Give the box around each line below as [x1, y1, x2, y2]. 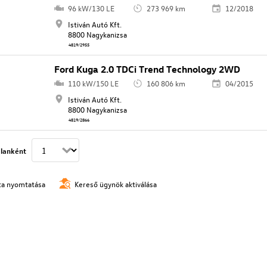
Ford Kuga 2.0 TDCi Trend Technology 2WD [54, 63, 241, 76]
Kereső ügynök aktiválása [74, 178, 157, 189]
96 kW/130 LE [67, 3, 114, 14]
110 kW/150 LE [67, 78, 119, 89]
